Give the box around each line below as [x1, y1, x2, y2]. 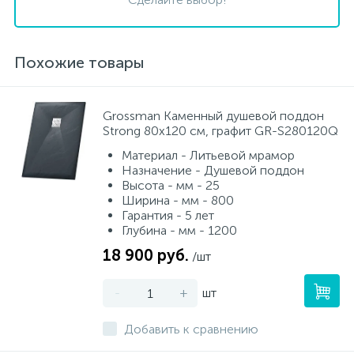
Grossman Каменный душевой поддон [103, 108, 324, 123]
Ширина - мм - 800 [122, 193, 234, 208]
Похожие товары [14, 53, 145, 72]
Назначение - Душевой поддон [122, 163, 304, 178]
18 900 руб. [103, 246, 189, 265]
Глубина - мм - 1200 [122, 223, 237, 238]
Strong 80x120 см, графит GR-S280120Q [103, 123, 338, 138]
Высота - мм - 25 [122, 178, 220, 193]
